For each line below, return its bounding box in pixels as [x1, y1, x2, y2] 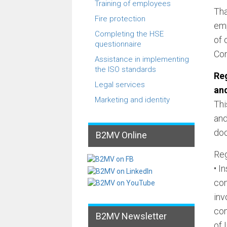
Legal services [95, 80, 145, 89]
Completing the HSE [95, 29, 164, 39]
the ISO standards [95, 65, 156, 74]
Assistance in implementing [95, 55, 189, 64]
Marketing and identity [95, 95, 170, 104]
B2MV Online [96, 130, 147, 140]
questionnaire [95, 40, 141, 49]
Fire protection [95, 14, 145, 23]
